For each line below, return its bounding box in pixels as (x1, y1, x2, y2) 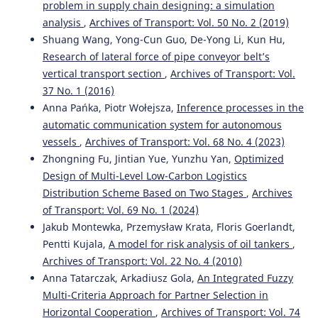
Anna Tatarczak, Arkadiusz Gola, (42, 271, 197, 285)
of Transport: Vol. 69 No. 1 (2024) (42, 203, 199, 217)
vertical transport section (42, 67, 165, 81)
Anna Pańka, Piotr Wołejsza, (42, 101, 177, 115)
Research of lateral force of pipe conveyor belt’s (42, 50, 270, 64)
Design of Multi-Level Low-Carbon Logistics (42, 169, 247, 183)
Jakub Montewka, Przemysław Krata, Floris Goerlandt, (42, 220, 295, 234)
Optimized (234, 152, 284, 166)
